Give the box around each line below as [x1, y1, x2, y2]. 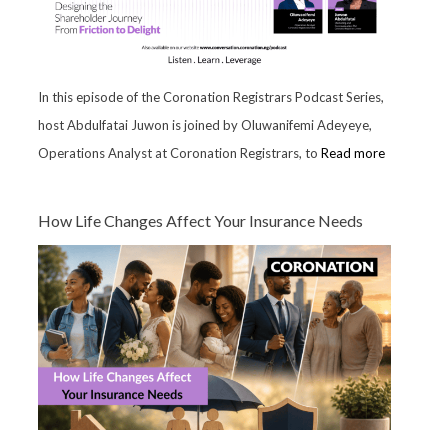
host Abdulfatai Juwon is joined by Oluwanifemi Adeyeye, [37, 117, 372, 134]
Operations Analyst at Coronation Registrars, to [37, 145, 321, 162]
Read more [320, 145, 385, 162]
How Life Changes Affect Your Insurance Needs [37, 211, 363, 231]
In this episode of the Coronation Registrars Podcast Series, [37, 89, 384, 106]
